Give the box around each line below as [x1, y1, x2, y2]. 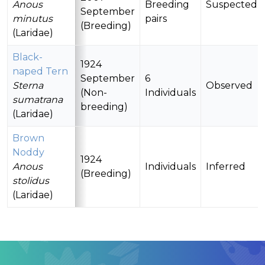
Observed [206, 80, 253, 92]
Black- [12, 51, 43, 63]
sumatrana [12, 94, 63, 106]
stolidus [12, 175, 49, 187]
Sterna [12, 80, 43, 92]
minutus [12, 13, 53, 25]
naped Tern [12, 66, 68, 77]
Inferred [206, 161, 245, 173]
